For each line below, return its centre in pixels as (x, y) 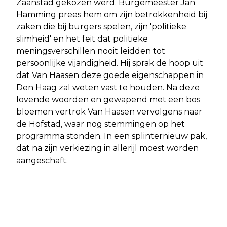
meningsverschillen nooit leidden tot (91, 51)
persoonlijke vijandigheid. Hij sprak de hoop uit (110, 63)
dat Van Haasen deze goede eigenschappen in (110, 75)
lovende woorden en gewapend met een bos (108, 99)
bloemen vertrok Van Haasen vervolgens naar (109, 111)
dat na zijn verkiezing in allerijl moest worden (107, 148)
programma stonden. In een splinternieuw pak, (111, 136)
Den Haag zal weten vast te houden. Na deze (108, 87)
